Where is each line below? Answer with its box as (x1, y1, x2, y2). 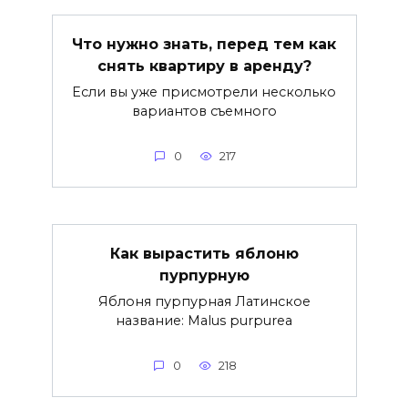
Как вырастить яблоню (109, 244, 299, 262)
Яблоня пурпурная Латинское (97, 293, 311, 311)
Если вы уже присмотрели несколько (72, 84, 336, 101)
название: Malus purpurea (116, 312, 292, 330)
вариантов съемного (131, 103, 277, 120)
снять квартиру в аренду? (97, 56, 311, 75)
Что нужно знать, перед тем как (72, 35, 336, 53)
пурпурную (158, 266, 250, 284)
